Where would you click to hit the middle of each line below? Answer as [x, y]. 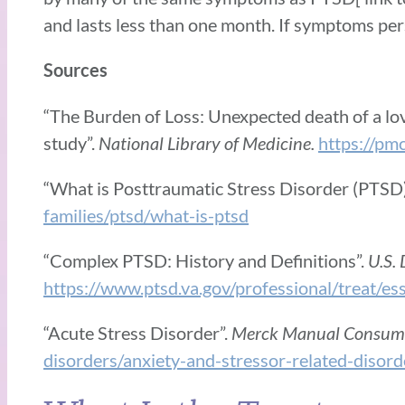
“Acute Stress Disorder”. [137, 332]
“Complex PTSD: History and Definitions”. [204, 260]
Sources [75, 70]
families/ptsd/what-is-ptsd [146, 215]
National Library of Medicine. [208, 142]
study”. [71, 142]
